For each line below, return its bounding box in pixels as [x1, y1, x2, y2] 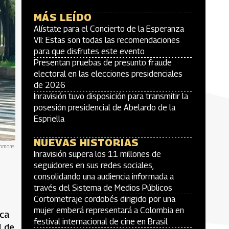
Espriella [34, 114, 64, 124]
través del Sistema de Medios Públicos [34, 183, 172, 193]
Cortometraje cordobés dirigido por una [34, 194, 175, 204]
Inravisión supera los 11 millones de [34, 149, 161, 159]
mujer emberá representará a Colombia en [34, 205, 184, 215]
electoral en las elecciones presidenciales [34, 69, 182, 79]
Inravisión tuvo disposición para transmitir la [34, 91, 188, 101]
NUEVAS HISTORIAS [34, 136, 139, 149]
